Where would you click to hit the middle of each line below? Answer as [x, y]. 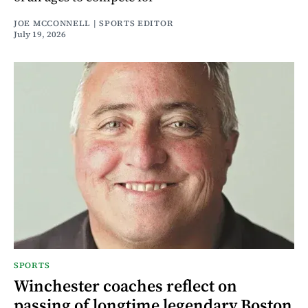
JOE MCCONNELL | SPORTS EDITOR [94, 24]
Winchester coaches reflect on [125, 286]
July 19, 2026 [40, 35]
